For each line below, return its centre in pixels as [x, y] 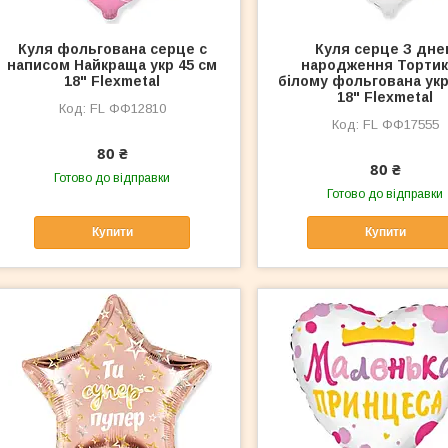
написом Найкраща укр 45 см [112, 64]
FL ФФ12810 [127, 108]
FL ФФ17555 [400, 124]
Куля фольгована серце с [112, 48]
